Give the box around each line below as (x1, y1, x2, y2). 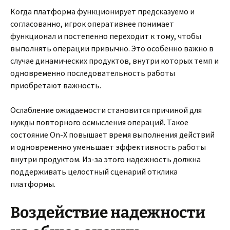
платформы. (10, 179, 55, 189)
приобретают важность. (10, 80, 101, 90)
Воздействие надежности (10, 203, 205, 222)
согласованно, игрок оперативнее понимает (10, 18, 174, 29)
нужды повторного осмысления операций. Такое (10, 117, 188, 127)
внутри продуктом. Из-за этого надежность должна (10, 154, 201, 164)
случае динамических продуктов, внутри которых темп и (10, 55, 219, 66)
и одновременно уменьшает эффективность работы (10, 142, 206, 152)
